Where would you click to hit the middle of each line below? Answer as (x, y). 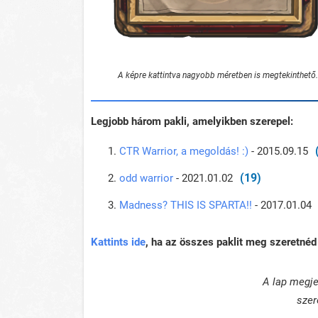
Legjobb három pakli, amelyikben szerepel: (192, 122)
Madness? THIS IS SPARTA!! (186, 205)
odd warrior (146, 179)
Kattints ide (118, 242)
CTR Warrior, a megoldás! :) (184, 152)
